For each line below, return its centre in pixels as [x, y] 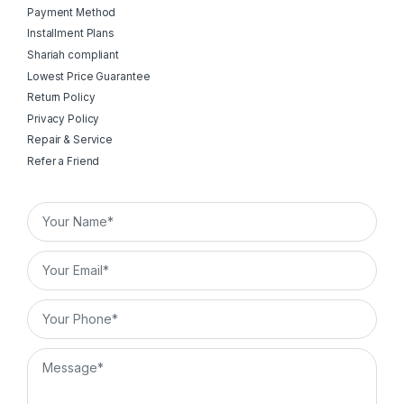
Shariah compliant [73, 55]
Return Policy [61, 98]
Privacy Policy [64, 119]
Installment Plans [71, 34]
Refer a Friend [64, 161]
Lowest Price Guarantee [89, 76]
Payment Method [72, 12]
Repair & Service [70, 140]
